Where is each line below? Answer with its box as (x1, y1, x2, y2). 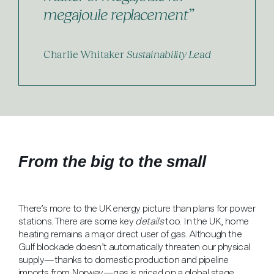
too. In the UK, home (163, 215, 249, 227)
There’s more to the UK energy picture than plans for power (18, 202, 255, 214)
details (135, 215, 163, 227)
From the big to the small (18, 152, 206, 170)
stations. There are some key (18, 215, 136, 227)
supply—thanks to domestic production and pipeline (18, 253, 229, 265)
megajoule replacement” (43, 4, 194, 24)
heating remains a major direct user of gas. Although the (18, 228, 242, 240)
